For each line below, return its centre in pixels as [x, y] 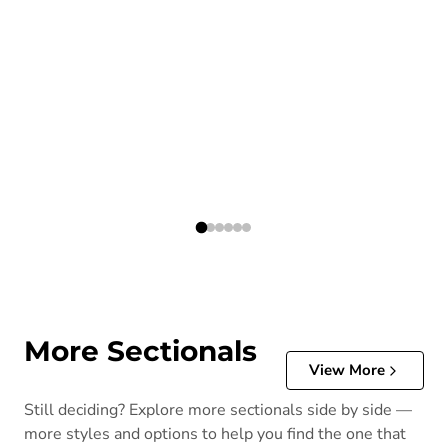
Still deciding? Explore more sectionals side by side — [218, 410]
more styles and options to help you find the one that [215, 434]
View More [347, 370]
